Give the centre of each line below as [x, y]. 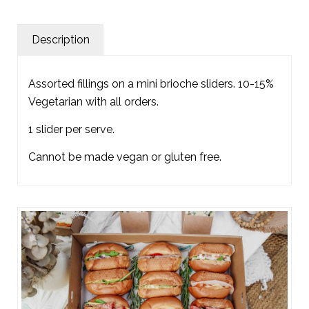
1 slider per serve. [71, 129]
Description [61, 39]
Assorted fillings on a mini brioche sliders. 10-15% [151, 84]
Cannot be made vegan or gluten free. [125, 157]
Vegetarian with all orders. [93, 102]
